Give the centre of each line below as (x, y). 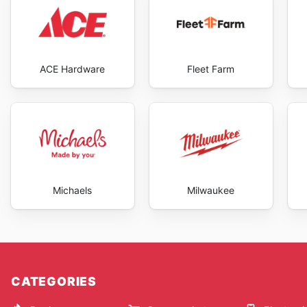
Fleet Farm (211, 69)
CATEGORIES (54, 282)
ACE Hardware (73, 69)
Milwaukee (211, 191)
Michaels (73, 191)
